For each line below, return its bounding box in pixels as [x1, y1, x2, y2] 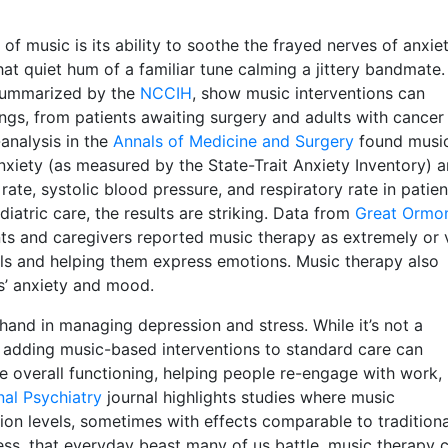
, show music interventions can [192, 82, 425, 103]
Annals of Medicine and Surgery [113, 130, 354, 151]
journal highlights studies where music [102, 386, 395, 407]
